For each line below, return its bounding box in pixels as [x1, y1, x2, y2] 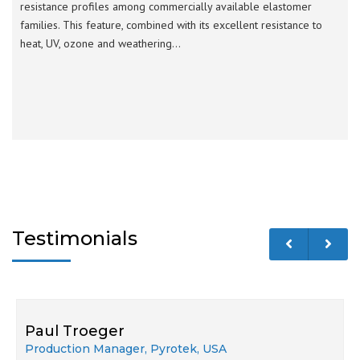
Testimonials [12, 226, 137, 250]
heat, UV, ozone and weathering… [20, 35, 181, 51]
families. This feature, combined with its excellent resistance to [20, 17, 322, 32]
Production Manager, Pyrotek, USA [25, 341, 227, 356]
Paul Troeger [25, 321, 125, 340]
